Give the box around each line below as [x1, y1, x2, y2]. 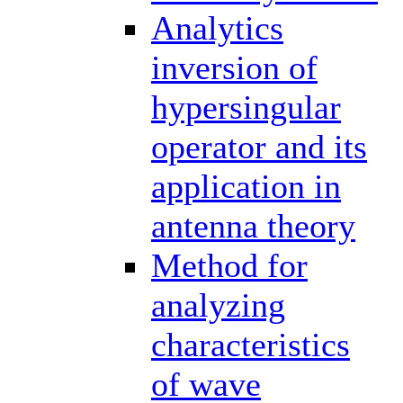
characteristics [151, 325, 350, 363]
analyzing [151, 285, 285, 324]
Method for [151, 246, 308, 284]
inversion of [151, 48, 318, 86]
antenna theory [151, 206, 355, 245]
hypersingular [151, 87, 341, 126]
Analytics [151, 8, 283, 47]
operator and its [151, 127, 367, 166]
